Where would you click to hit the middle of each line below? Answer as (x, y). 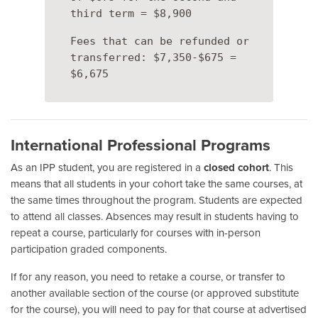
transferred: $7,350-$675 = (153, 57)
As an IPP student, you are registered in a (107, 167)
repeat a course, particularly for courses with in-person (136, 232)
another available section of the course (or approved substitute (155, 293)
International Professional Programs (141, 145)
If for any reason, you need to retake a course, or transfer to (148, 276)
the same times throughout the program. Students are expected (157, 200)
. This (281, 167)
